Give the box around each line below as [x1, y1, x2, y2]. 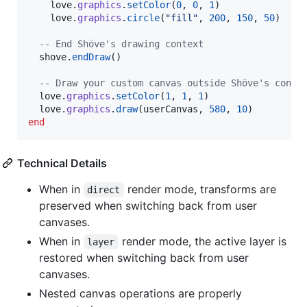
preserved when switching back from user [39, 199, 257, 213]
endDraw [72, 51, 110, 63]
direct [87, 184, 121, 196]
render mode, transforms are [123, 182, 280, 197]
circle [127, 12, 160, 24]
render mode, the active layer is [118, 234, 290, 249]
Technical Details [17, 156, 107, 171]
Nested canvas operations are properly [39, 286, 242, 301]
